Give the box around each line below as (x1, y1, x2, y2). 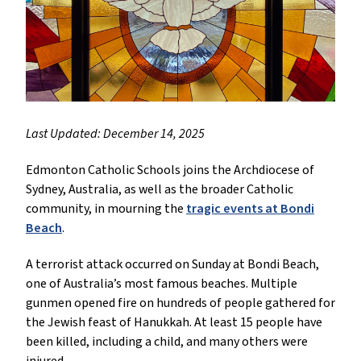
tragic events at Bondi (186, 200, 314, 218)
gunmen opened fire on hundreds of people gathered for (26, 294, 335, 313)
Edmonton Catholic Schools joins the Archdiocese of (26, 161, 314, 180)
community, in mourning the (26, 200, 186, 218)
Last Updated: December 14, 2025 (26, 125, 205, 143)
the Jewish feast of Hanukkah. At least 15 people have (26, 313, 322, 332)
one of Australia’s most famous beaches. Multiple (26, 275, 297, 293)
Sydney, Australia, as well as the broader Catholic (26, 180, 293, 199)
